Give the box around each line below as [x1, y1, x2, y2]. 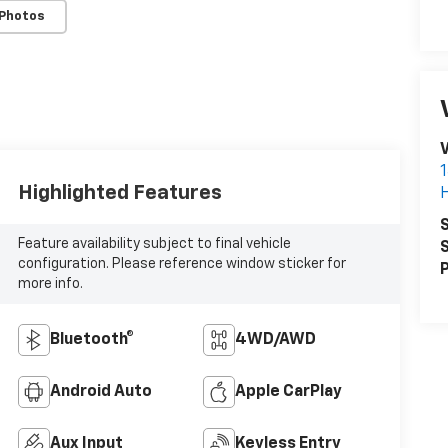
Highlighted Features [17, 182, 222, 203]
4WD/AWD [234, 331, 316, 348]
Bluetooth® [49, 331, 134, 348]
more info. [17, 276, 83, 291]
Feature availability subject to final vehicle [17, 236, 291, 251]
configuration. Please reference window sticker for [17, 256, 346, 271]
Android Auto [49, 383, 152, 400]
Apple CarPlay [234, 383, 342, 400]
